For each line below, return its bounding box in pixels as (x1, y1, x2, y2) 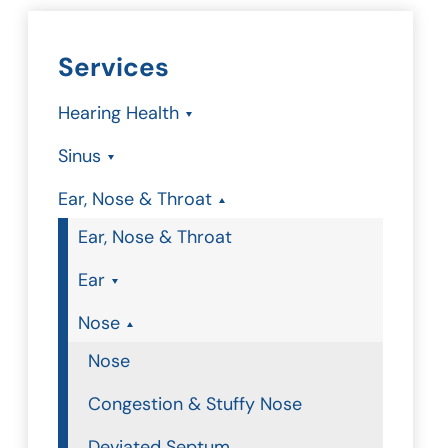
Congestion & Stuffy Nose (88, 392, 302, 416)
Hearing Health (58, 101, 179, 125)
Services (58, 50, 169, 84)
